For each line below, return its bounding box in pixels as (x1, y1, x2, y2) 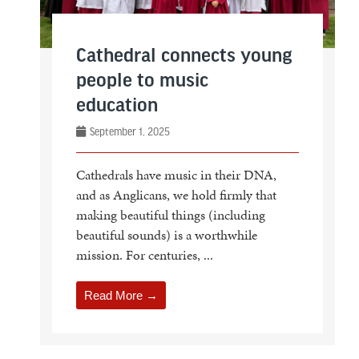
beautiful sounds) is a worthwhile (75, 225, 257, 245)
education (75, 95, 163, 118)
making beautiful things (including (75, 205, 265, 225)
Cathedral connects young (75, 46, 292, 68)
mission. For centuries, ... (75, 245, 213, 265)
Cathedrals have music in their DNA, (75, 165, 276, 185)
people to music (75, 71, 208, 93)
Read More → (83, 288, 158, 303)
